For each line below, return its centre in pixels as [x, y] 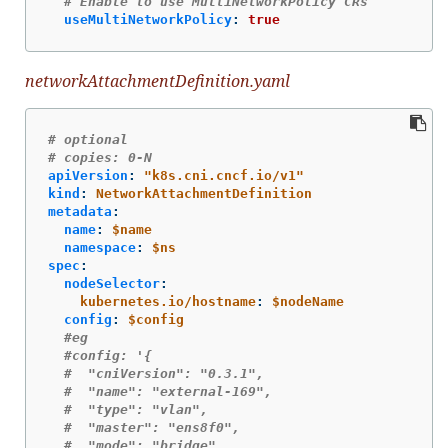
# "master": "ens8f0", [152, 427]
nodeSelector [112, 283]
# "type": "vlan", [136, 409]
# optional [88, 139]
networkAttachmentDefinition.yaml [157, 81]
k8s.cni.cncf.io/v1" [228, 175]
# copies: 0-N [100, 157]
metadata [80, 211]
